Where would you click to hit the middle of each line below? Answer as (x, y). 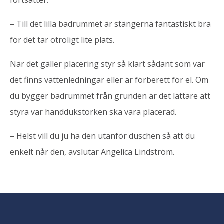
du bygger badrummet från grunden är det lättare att (110, 96)
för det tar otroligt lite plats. (62, 40)
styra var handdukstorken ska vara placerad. (93, 112)
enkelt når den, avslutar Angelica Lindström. (92, 152)
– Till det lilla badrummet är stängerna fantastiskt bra (110, 24)
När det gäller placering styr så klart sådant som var (107, 64)
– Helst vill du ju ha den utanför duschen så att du (102, 136)
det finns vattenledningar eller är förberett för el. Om (109, 80)
